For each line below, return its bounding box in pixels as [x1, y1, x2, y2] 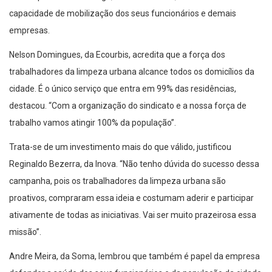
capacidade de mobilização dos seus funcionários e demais [9, 8, 236, 19]
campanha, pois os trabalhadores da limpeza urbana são [9, 176, 226, 186]
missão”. [9, 227, 41, 237]
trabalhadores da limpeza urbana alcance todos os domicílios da [9, 67, 254, 77]
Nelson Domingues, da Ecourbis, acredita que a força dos [9, 50, 225, 60]
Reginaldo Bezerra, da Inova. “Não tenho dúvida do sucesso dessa [9, 159, 259, 169]
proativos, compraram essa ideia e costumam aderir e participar [9, 193, 254, 203]
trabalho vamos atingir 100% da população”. [9, 118, 176, 128]
